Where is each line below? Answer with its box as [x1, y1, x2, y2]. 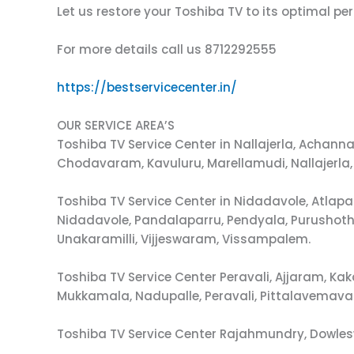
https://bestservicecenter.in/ [57, 79, 237, 96]
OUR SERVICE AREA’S [57, 117, 175, 134]
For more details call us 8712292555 [57, 41, 277, 58]
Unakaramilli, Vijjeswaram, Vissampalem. [57, 231, 311, 247]
